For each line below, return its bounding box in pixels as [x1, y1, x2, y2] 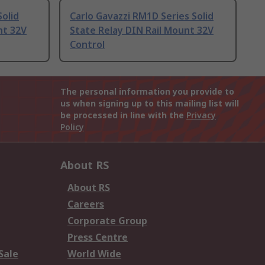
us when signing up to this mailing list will [60, 98, 239, 109]
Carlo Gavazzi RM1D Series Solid [70, 9, 214, 23]
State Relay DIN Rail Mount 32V [70, 24, 214, 37]
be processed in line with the [60, 109, 186, 121]
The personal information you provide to [60, 86, 234, 98]
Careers [67, 198, 104, 211]
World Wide [67, 247, 121, 261]
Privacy [186, 109, 216, 121]
